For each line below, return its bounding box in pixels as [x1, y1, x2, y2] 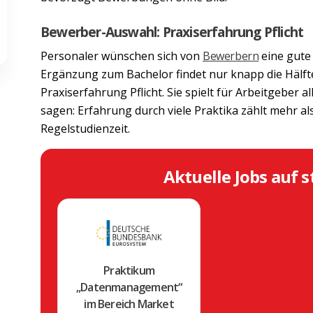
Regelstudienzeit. [41, 120, 130, 136]
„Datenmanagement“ [75, 279, 182, 295]
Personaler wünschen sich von [41, 48, 203, 64]
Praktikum [103, 262, 155, 278]
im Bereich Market [84, 296, 174, 312]
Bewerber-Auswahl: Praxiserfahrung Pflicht [41, 22, 304, 41]
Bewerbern [203, 48, 259, 64]
